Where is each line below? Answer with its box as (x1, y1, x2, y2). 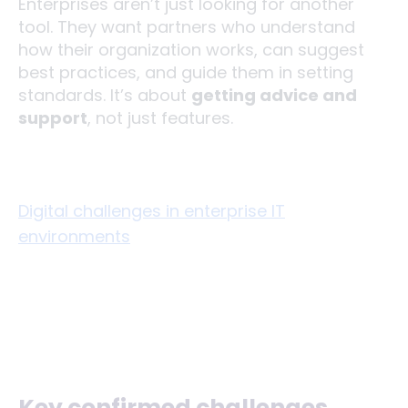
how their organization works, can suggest (18, 37, 364, 61)
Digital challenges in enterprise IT (18, 199, 285, 222)
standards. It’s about (18, 83, 191, 107)
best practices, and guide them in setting (18, 60, 353, 84)
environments (18, 224, 130, 248)
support (18, 106, 87, 129)
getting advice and (191, 83, 357, 107)
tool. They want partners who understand (18, 15, 355, 38)
